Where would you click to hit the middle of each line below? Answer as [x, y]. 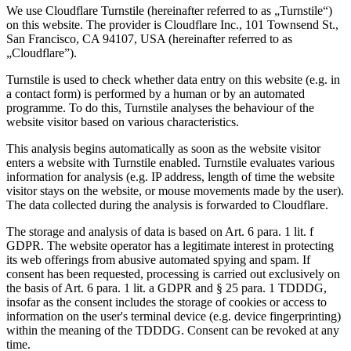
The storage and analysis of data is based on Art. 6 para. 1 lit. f [160, 232]
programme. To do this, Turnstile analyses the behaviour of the [160, 108]
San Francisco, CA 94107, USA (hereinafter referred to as [149, 39]
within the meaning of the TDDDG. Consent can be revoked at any [173, 331]
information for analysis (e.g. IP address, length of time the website [170, 177]
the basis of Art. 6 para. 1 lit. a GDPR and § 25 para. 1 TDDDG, [166, 288]
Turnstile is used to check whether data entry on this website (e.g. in [173, 80]
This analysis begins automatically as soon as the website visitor [163, 149]
